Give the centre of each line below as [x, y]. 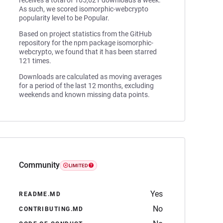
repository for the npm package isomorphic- [86, 43]
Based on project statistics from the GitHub [86, 34]
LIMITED [79, 165]
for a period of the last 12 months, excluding [87, 86]
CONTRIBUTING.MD [51, 209]
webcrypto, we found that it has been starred [88, 52]
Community [40, 165]
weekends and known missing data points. [85, 95]
